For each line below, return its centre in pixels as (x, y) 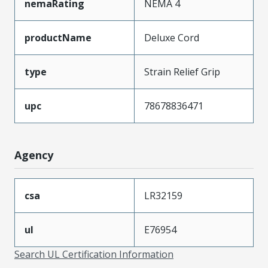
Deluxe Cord (172, 37)
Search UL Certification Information (94, 254)
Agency (34, 155)
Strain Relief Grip (182, 71)
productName (58, 37)
